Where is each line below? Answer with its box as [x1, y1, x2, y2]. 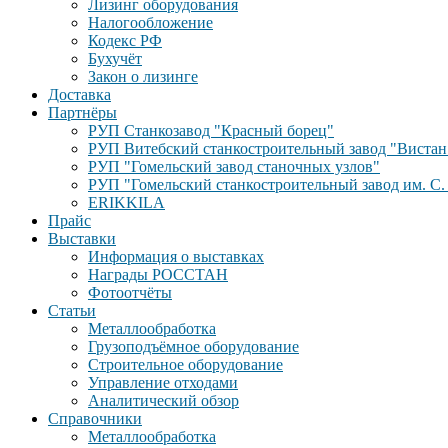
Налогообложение [88, 14, 213, 31]
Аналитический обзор [88, 392, 239, 409]
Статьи [48, 302, 96, 319]
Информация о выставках [88, 248, 264, 265]
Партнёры [48, 104, 117, 121]
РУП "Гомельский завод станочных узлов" [88, 158, 380, 175]
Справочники [48, 410, 142, 427]
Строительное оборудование [88, 356, 283, 373]
